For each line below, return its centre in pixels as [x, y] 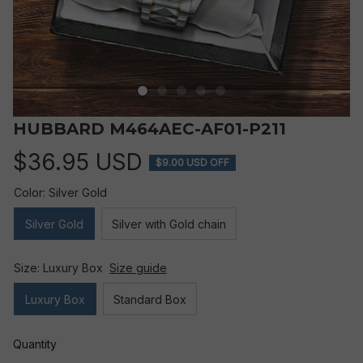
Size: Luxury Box [58, 268]
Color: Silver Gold [60, 192]
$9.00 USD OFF [192, 162]
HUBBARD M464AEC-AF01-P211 [149, 129]
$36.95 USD [78, 162]
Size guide [138, 268]
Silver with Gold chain [169, 224]
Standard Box [150, 299]
